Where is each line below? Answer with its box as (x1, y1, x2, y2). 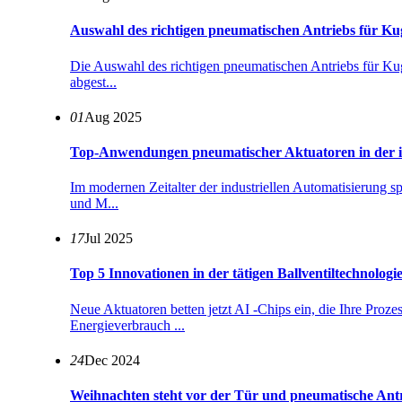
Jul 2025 (84, 231, 133, 247)
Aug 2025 (84, 109, 142, 125)
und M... (70, 196, 118, 212)
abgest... (70, 74, 117, 90)
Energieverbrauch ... (70, 317, 185, 333)
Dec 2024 (84, 352, 140, 368)
